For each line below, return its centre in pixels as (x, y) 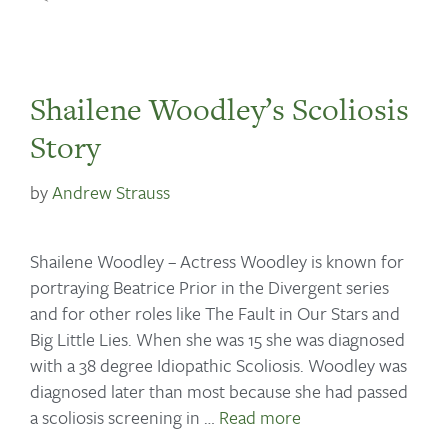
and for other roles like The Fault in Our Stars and (215, 312)
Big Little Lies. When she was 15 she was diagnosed (217, 338)
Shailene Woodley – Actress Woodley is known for (217, 260)
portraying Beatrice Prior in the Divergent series (209, 286)
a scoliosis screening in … (124, 416)
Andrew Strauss (111, 192)
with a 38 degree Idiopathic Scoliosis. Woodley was (218, 364)
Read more (260, 416)
